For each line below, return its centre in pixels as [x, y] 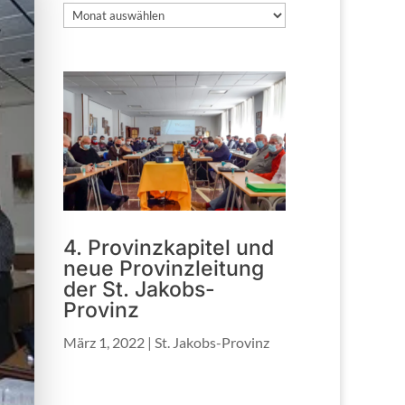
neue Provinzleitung [164, 269]
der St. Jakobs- [140, 290]
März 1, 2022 [104, 343]
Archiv [83, 13]
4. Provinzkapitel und [169, 248]
